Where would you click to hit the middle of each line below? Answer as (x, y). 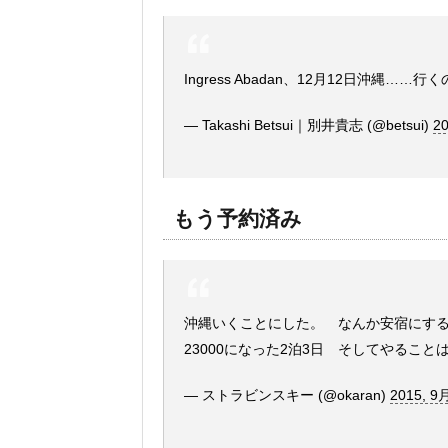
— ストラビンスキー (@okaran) (287, 395)
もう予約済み (237, 218)
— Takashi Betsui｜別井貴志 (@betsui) (308, 125)
